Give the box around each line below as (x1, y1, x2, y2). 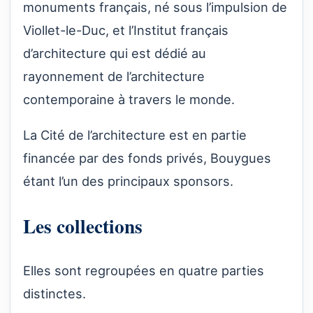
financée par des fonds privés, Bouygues (23, 150, 271, 166)
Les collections (23, 212, 143, 240)
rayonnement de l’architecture (23, 68, 205, 85)
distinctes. (23, 285, 86, 301)
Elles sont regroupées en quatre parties (23, 262, 264, 278)
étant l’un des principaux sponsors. (23, 173, 233, 189)
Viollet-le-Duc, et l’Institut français (23, 22, 228, 38)
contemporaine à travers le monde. (23, 92, 235, 108)
